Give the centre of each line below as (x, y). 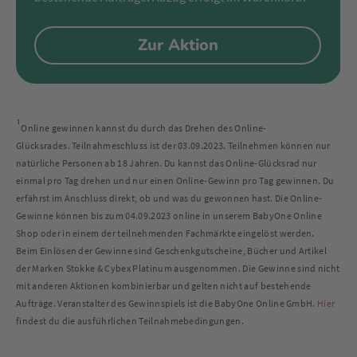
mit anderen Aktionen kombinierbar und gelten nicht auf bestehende (164, 286)
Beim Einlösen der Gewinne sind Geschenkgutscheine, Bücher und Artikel (172, 251)
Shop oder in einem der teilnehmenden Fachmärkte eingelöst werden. (165, 233)
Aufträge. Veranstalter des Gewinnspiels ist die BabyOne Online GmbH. (167, 303)
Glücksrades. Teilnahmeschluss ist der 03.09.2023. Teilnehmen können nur (173, 145)
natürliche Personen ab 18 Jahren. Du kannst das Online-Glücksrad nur (167, 163)
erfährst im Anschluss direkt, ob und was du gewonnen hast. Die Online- (169, 198)
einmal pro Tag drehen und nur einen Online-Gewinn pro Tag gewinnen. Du (175, 180)
